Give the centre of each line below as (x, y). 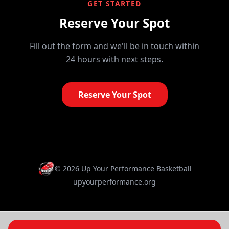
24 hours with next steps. (114, 60)
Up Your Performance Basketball (136, 169)
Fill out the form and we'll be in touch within (114, 46)
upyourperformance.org (114, 182)
